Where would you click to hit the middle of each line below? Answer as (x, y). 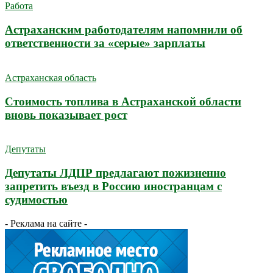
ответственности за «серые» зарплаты (105, 43)
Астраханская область (51, 77)
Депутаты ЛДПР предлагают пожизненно (115, 172)
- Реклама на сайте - (46, 223)
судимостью (36, 199)
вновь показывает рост (66, 115)
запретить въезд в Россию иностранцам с (113, 186)
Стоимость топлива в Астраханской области (123, 101)
